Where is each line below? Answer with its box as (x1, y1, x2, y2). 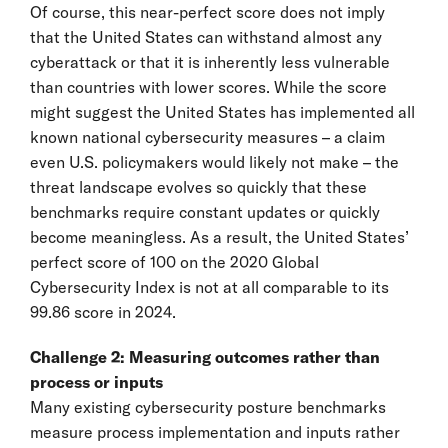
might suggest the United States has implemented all (30, 101, 415, 122)
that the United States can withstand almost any (30, 26, 382, 47)
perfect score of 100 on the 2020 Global (30, 251, 319, 272)
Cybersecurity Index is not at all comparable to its (30, 276, 389, 297)
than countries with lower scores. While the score (30, 76, 387, 97)
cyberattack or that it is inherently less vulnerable (30, 51, 390, 72)
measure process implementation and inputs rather (30, 421, 400, 442)
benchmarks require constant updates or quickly (30, 201, 380, 222)
